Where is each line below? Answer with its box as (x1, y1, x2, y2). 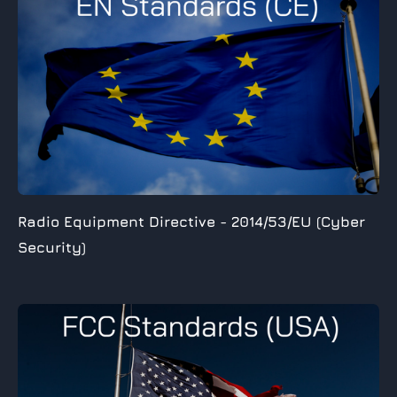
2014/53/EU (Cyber (231, 212, 365, 230)
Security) (18, 237, 86, 256)
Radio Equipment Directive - (18, 212, 231, 230)
